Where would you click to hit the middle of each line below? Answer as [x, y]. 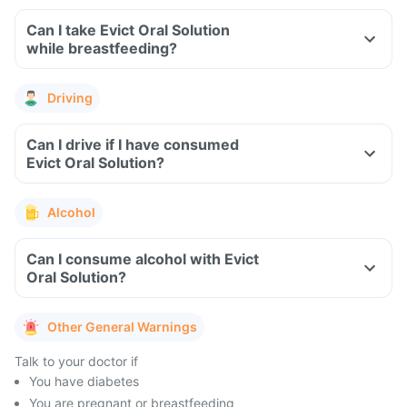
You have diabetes [84, 381]
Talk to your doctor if [76, 361]
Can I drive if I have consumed [133, 144]
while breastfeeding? [102, 48]
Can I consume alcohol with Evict [143, 259]
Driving [70, 98]
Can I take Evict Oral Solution [128, 30]
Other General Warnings [122, 327]
